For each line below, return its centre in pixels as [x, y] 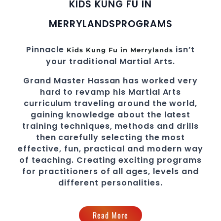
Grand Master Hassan [73, 80]
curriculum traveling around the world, [110, 103]
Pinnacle [45, 49]
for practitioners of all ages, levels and [110, 171]
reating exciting [120, 160]
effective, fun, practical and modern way [110, 148]
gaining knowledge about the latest [110, 114]
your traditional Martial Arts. [110, 61]
